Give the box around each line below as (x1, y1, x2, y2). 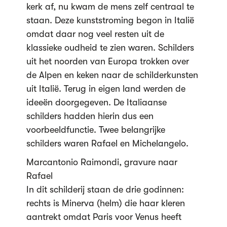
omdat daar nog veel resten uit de (26, 29, 164, 39)
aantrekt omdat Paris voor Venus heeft (26, 212, 181, 222)
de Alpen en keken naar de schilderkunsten (26, 70, 198, 80)
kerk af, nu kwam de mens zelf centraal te (26, 2, 194, 12)
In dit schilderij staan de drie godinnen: (26, 184, 184, 195)
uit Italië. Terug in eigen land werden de (26, 84, 185, 94)
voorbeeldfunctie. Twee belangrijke (26, 125, 165, 135)
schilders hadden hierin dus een (26, 111, 154, 121)
